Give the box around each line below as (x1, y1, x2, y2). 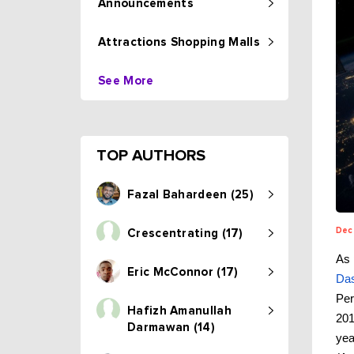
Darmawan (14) (127, 322, 215, 333)
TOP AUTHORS (96, 148, 205, 164)
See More (98, 75, 154, 87)
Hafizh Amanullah (127, 305, 232, 317)
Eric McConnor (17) (127, 266, 239, 278)
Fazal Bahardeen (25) (127, 189, 254, 201)
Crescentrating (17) (127, 228, 243, 239)
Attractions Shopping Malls (98, 36, 260, 48)
